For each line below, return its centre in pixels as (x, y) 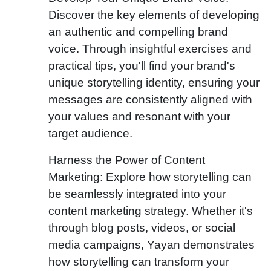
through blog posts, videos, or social (142, 227)
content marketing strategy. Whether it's (151, 211)
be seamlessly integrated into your (137, 194)
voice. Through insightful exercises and (150, 48)
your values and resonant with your (139, 116)
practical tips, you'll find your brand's (142, 65)
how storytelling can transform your (139, 261)
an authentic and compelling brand (138, 31)
